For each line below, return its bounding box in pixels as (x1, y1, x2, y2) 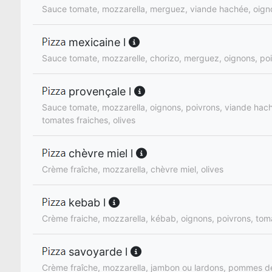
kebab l (66, 195, 109, 209)
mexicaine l (66, 35, 129, 49)
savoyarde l (66, 245, 131, 258)
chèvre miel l (66, 146, 136, 160)
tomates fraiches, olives (42, 114, 135, 125)
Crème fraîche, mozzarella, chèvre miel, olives (42, 163, 223, 174)
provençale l (66, 84, 134, 98)
